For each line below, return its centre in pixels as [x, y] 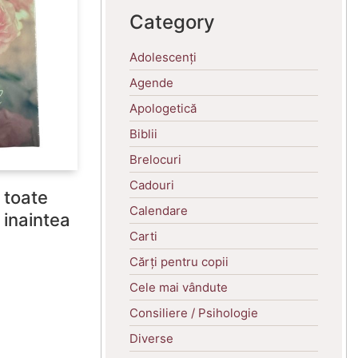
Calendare [159, 210]
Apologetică [163, 108]
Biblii [143, 133]
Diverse [151, 338]
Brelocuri [155, 159]
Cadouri [152, 185]
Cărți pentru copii [179, 261]
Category [172, 22]
